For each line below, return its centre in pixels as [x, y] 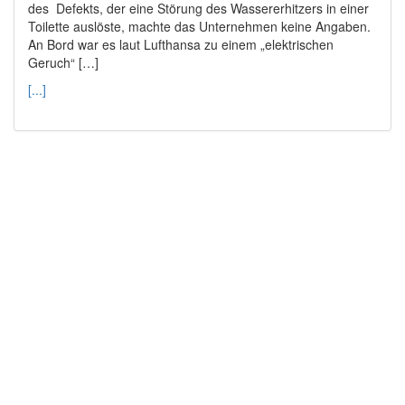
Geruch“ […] [63, 62]
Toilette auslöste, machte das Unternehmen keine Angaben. [199, 26]
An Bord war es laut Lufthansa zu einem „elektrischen [181, 44]
